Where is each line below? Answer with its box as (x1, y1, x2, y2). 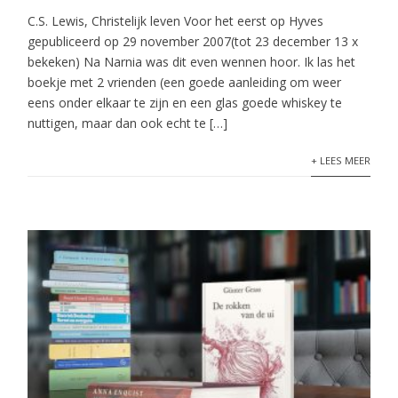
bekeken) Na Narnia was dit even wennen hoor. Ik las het (28, 53, 356, 70)
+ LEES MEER (310, 154, 370, 167)
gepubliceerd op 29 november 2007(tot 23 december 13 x (28, 33, 359, 50)
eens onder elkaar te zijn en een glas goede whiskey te (28, 94, 343, 111)
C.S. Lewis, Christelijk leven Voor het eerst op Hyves (28, 12, 324, 29)
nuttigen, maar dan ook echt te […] (28, 115, 228, 131)
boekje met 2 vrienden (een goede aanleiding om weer (28, 74, 342, 91)
